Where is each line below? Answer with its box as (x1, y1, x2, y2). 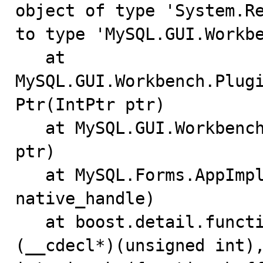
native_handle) (15, 188, 155, 208)
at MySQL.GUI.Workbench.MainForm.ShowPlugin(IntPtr (15, 118, 45, 138)
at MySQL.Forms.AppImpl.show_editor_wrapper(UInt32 (15, 165, 45, 185)
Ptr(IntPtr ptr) (15, 95, 165, 114)
